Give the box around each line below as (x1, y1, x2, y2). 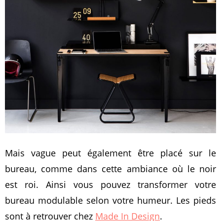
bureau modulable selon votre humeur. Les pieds (5, 194, 216, 207)
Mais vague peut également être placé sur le (5, 147, 216, 159)
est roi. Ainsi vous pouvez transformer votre (5, 179, 216, 191)
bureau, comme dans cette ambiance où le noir (5, 163, 216, 175)
